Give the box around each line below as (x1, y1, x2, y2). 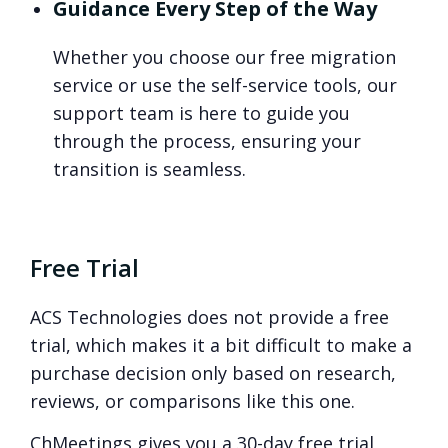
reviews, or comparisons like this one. (30, 389, 355, 414)
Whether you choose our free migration (53, 45, 397, 70)
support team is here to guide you (53, 101, 351, 126)
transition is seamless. (53, 157, 247, 182)
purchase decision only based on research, (30, 361, 396, 386)
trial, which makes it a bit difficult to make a (30, 333, 412, 358)
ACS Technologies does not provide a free (30, 305, 389, 330)
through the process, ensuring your (53, 129, 362, 154)
